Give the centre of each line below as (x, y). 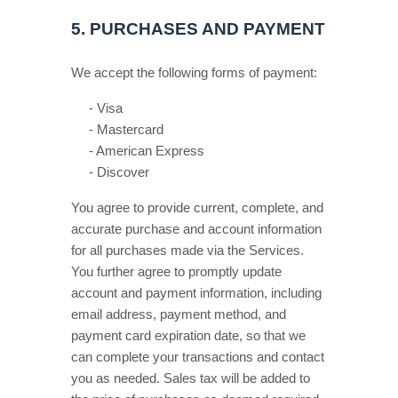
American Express (150, 151)
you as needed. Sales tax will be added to (191, 378)
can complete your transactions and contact (198, 357)
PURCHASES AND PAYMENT (207, 29)
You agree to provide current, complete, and (197, 208)
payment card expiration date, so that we (188, 336)
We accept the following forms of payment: (194, 73)
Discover (123, 172)
